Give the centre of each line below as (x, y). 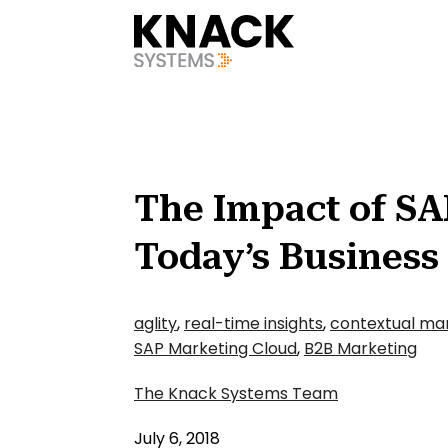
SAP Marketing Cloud (215, 348)
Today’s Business (286, 257)
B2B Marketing (360, 348)
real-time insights (253, 323)
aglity (155, 323)
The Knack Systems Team (236, 393)
